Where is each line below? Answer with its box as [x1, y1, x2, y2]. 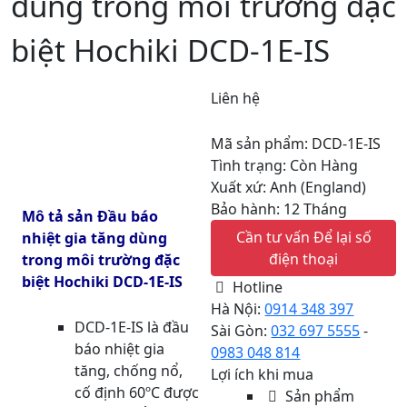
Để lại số [313, 227, 372, 247]
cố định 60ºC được [74, 382, 199, 402]
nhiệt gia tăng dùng [22, 228, 167, 248]
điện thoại [269, 249, 339, 269]
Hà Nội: [211, 299, 265, 319]
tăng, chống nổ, [74, 361, 183, 381]
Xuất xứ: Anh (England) [211, 177, 367, 197]
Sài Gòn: [211, 321, 272, 341]
